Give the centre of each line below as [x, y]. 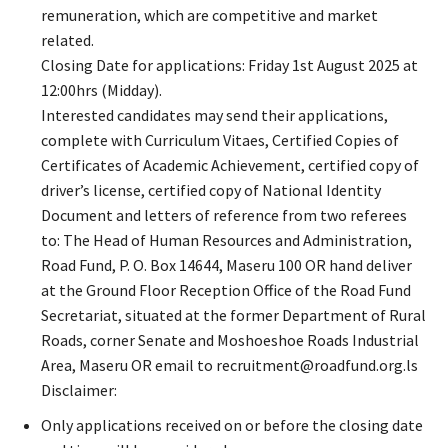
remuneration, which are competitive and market [209, 14]
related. [67, 39]
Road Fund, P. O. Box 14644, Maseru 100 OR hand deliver [226, 264]
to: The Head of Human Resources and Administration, [226, 239]
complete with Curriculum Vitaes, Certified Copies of [220, 139]
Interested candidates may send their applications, [214, 114]
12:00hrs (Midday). [101, 89]
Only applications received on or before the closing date [232, 424]
